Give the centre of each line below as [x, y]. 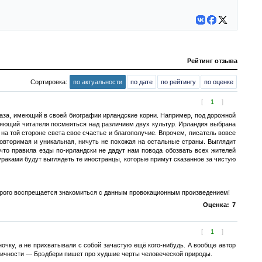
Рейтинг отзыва [212, 61]
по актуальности [98, 82]
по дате [142, 82]
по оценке [219, 82]
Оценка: [216, 205]
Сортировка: [50, 82]
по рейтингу [178, 82]
